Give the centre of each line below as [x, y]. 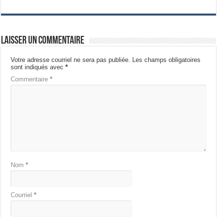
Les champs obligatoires [167, 60]
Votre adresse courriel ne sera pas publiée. [71, 60]
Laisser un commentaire [43, 41]
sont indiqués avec [38, 67]
